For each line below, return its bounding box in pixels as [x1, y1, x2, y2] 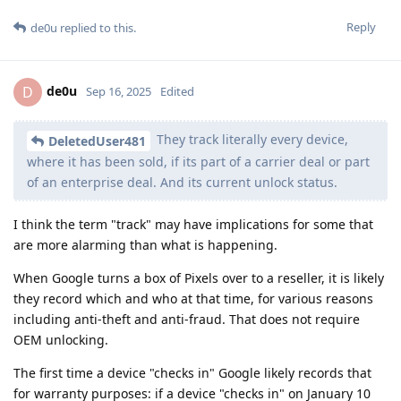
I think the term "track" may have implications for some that [13, 215, 373, 233]
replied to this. [57, 19, 136, 36]
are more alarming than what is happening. [13, 235, 277, 253]
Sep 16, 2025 [86, 82, 151, 99]
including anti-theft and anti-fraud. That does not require [13, 310, 360, 328]
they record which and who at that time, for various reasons [13, 289, 373, 307]
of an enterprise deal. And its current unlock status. [27, 173, 337, 191]
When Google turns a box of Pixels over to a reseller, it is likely [13, 269, 384, 286]
